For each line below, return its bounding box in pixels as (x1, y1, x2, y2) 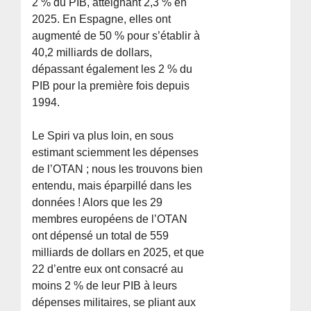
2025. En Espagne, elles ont (32, 12, 171, 25)
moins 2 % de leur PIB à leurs (32, 279, 178, 292)
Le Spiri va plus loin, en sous (32, 129, 174, 142)
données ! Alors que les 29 (32, 196, 163, 208)
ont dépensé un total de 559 (32, 229, 169, 242)
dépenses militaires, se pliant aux (32, 296, 196, 308)
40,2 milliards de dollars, (32, 46, 153, 58)
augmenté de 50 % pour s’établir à (32, 29, 201, 42)
